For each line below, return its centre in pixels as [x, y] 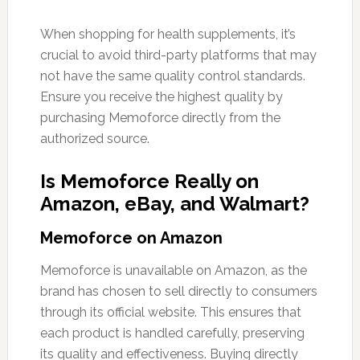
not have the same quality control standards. [172, 76]
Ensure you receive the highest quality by [161, 97]
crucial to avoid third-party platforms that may [178, 55]
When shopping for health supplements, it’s [168, 35]
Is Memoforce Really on [149, 182]
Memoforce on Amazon [131, 238]
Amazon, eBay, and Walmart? [174, 204]
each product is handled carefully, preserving [172, 333]
